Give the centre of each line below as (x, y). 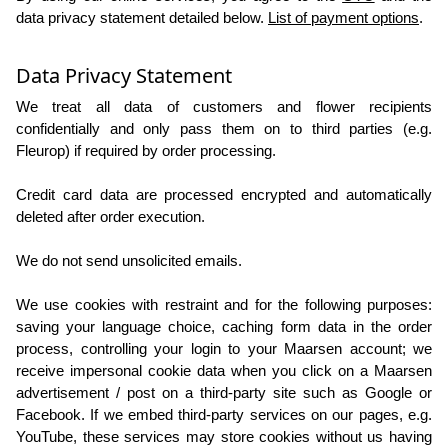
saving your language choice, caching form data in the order (224, 327)
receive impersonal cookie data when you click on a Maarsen (224, 371)
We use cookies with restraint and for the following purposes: (224, 305)
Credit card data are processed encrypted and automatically (224, 195)
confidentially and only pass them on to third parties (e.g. (224, 129)
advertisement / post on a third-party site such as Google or (224, 393)
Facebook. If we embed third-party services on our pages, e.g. (224, 415)
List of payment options (343, 18)
